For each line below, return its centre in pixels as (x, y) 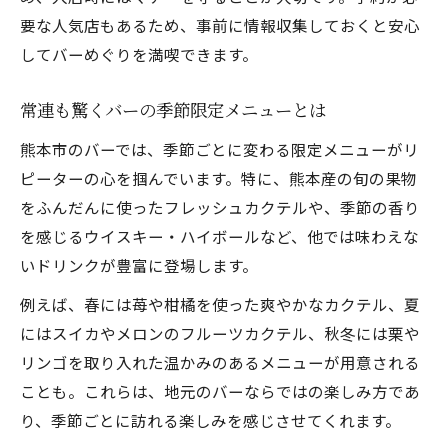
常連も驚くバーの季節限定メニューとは (173, 111)
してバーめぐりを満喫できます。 (139, 54)
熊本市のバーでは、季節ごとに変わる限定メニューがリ (219, 149)
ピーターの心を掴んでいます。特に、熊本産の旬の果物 (218, 178)
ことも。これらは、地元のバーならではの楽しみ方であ (220, 391)
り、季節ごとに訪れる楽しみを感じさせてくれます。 (210, 420)
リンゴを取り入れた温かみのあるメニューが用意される (220, 362)
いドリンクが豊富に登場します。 (139, 265)
